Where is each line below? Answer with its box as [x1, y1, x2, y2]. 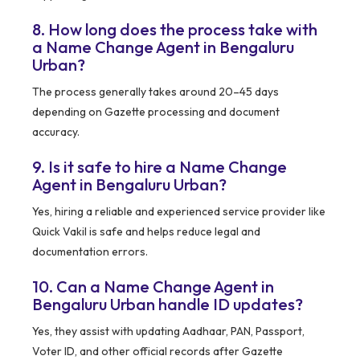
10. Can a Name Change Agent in [32, 276, 274, 297]
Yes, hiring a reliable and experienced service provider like [32, 204, 325, 219]
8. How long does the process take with [32, 19, 317, 40]
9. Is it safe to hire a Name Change [32, 157, 287, 178]
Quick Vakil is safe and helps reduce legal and [32, 224, 260, 239]
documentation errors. [32, 244, 148, 260]
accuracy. [32, 125, 80, 140]
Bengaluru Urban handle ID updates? [32, 294, 303, 315]
